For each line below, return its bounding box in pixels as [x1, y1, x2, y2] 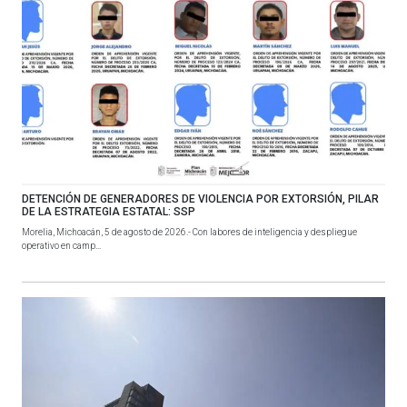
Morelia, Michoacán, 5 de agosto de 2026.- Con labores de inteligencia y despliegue [22, 226, 357, 237]
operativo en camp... [22, 240, 101, 251]
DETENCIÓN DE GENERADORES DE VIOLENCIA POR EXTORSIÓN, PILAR [22, 192, 379, 205]
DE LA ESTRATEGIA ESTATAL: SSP [22, 204, 195, 218]
